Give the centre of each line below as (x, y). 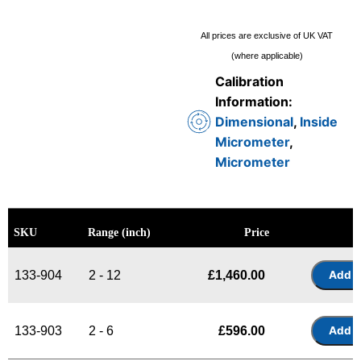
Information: (254, 101)
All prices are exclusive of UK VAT (267, 35)
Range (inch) (119, 232)
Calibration (249, 81)
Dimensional (254, 121)
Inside (319, 121)
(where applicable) (267, 55)
